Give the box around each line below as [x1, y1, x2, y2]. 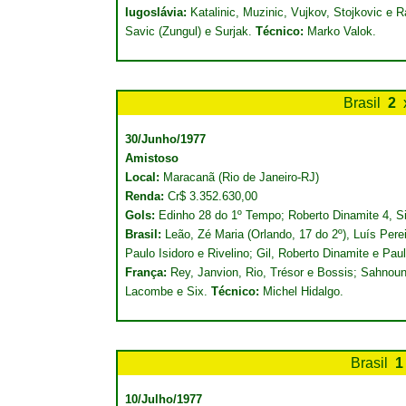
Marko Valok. [307, 24, 376, 38]
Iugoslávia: [125, 5, 190, 19]
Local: [125, 170, 163, 184]
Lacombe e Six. [125, 285, 211, 298]
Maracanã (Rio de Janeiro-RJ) [163, 170, 319, 184]
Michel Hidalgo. [259, 285, 343, 298]
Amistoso [125, 151, 179, 165]
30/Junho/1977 [125, 132, 206, 146]
